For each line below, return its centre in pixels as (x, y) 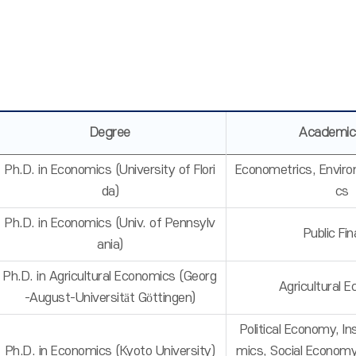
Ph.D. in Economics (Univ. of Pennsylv (110, 223)
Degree (110, 133)
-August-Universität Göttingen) (110, 298)
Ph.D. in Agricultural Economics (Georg (110, 277)
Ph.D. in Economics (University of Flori (110, 170)
